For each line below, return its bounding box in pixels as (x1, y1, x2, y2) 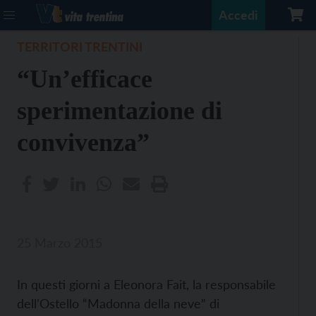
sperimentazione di (17, 97, 222, 125)
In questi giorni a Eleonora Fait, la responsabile (17, 276, 276, 292)
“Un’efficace (17, 65, 152, 93)
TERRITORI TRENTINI (17, 39, 142, 54)
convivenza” (17, 128, 150, 157)
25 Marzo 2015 (17, 235, 102, 250)
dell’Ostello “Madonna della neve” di (17, 296, 219, 311)
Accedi (219, 7, 258, 23)
